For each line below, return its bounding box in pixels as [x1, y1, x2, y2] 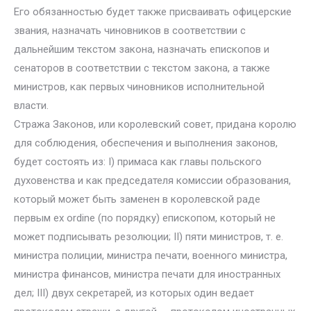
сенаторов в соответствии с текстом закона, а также [14, 62, 270, 74]
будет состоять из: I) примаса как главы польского [14, 155, 262, 168]
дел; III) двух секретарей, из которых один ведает [14, 287, 254, 299]
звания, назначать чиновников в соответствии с [14, 24, 246, 37]
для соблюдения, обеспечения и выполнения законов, [14, 137, 278, 149]
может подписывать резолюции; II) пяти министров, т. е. [14, 230, 283, 243]
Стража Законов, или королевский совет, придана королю [14, 118, 296, 131]
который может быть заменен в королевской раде [14, 193, 260, 205]
